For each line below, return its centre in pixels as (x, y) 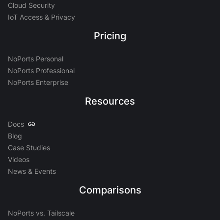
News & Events (32, 171)
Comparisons (110, 190)
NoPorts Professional (41, 70)
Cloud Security (31, 5)
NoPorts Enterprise (38, 82)
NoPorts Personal (36, 59)
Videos (19, 159)
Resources (110, 101)
